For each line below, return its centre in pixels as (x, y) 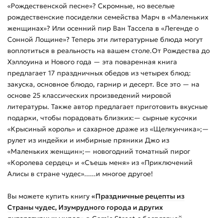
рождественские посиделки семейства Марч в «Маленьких (108, 17)
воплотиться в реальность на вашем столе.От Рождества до (109, 50)
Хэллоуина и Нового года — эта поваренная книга (92, 62)
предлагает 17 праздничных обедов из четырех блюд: (99, 73)
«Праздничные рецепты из (138, 196)
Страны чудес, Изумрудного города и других (85, 207)
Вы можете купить (39, 196)
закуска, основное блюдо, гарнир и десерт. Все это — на (103, 84)
